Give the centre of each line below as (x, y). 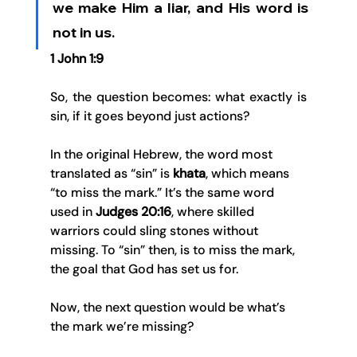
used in (73, 212)
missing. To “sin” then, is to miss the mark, (174, 250)
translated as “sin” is (111, 174)
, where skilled (214, 212)
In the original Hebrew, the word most (163, 155)
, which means (249, 174)
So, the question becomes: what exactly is (178, 97)
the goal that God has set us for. (144, 269)
